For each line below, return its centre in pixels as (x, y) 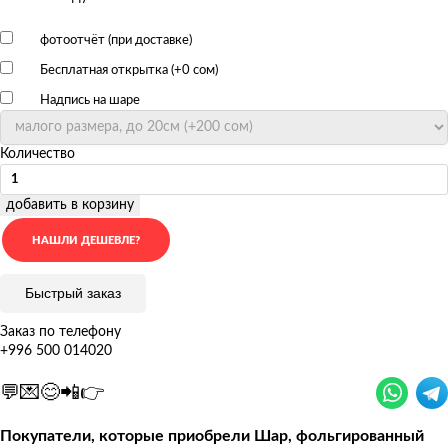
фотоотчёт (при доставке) (114, 40)
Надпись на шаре (88, 100)
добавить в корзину (70, 204)
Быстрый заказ (73, 292)
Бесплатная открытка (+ (109, 70)
